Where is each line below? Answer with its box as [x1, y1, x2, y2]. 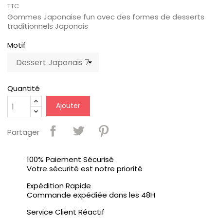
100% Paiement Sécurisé [27, 154, 114, 165]
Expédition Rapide [27, 181, 91, 191]
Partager [7, 127, 39, 137]
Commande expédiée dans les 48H [27, 190, 155, 200]
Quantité [7, 83, 40, 94]
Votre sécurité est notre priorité [27, 163, 143, 174]
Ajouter [56, 101, 80, 111]
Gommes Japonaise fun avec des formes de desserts [7, 12, 204, 22]
